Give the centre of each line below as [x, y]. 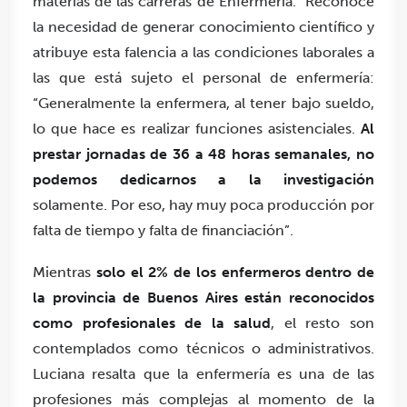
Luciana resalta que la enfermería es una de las [203, 374]
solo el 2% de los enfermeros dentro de [235, 273]
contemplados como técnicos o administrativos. [203, 349]
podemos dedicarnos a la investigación [203, 180]
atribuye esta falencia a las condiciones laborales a [203, 53]
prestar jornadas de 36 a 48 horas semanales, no [203, 154]
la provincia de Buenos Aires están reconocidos [203, 298]
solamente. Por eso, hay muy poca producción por [203, 205]
